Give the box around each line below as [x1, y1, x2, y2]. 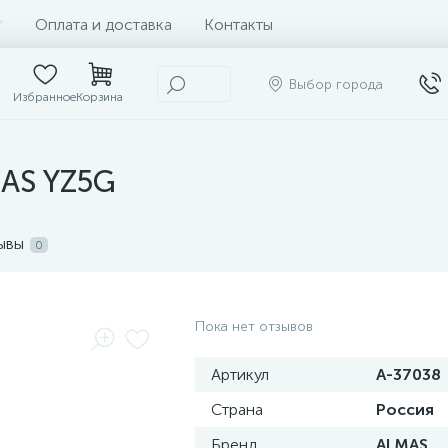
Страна [211, 400, 263, 419]
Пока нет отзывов [195, 318, 313, 335]
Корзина [76, 90, 123, 104]
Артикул [211, 365, 269, 384]
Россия [376, 400, 434, 419]
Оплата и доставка [35, 14, 172, 34]
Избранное [13, 90, 76, 104]
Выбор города [289, 75, 383, 93]
